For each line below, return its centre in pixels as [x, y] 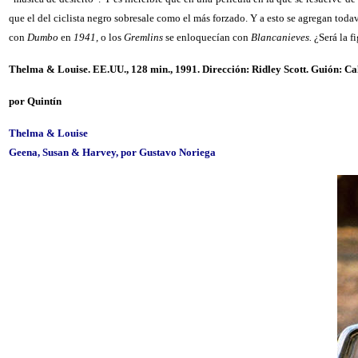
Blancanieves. [282, 37]
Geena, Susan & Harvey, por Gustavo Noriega [112, 152]
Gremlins [143, 37]
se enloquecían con [207, 37]
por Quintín [35, 101]
